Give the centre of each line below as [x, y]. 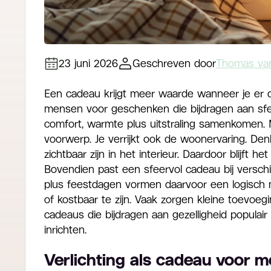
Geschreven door [174, 64]
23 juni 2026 [88, 64]
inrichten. [65, 230]
